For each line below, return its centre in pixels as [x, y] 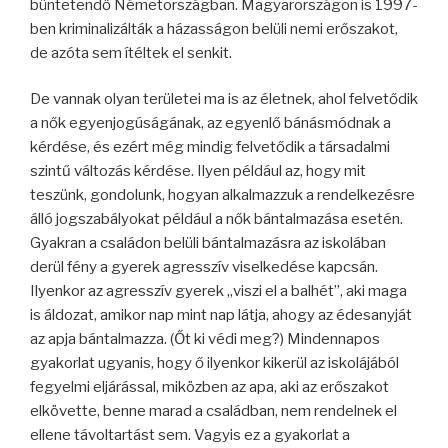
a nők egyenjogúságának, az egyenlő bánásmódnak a [210, 123]
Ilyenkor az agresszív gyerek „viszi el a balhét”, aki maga [218, 291]
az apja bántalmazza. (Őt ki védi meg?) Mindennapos [205, 339]
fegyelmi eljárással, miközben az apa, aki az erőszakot [209, 387]
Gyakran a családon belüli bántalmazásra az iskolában [208, 243]
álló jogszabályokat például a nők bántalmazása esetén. [216, 219]
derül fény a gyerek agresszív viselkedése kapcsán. [204, 267]
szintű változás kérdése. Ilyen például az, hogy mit [198, 171]
